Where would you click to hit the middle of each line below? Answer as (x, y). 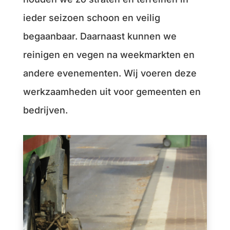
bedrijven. (45, 110)
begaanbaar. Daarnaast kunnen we (100, 36)
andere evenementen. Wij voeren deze (110, 73)
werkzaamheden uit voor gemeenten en (112, 92)
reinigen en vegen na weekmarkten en (109, 55)
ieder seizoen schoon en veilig (91, 18)
